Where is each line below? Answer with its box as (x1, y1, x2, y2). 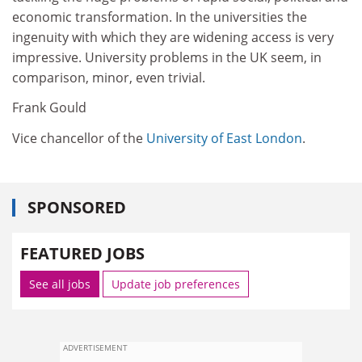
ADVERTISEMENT (63, 342, 128, 353)
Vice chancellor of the (12, 128, 146, 147)
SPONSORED (27, 196, 126, 218)
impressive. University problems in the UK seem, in (12, 48, 322, 66)
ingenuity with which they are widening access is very (12, 27, 334, 46)
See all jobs (29, 276, 90, 292)
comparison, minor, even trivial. (12, 68, 205, 86)
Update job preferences (112, 276, 240, 292)
